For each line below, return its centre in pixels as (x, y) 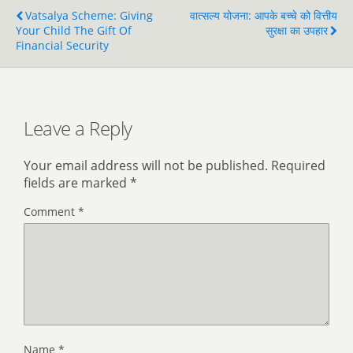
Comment (51, 211)
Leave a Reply (78, 128)
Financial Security (62, 45)
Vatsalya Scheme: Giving (89, 15)
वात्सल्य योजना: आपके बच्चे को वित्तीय (264, 15)
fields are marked (77, 182)
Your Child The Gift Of (74, 30)
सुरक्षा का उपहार (297, 30)
